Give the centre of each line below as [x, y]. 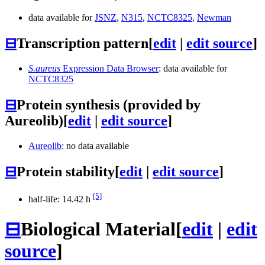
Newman [214, 18]
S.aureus [44, 69]
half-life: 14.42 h [61, 199]
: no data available [95, 146]
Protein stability [66, 172]
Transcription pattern [83, 43]
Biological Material [98, 229]
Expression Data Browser [109, 69]
